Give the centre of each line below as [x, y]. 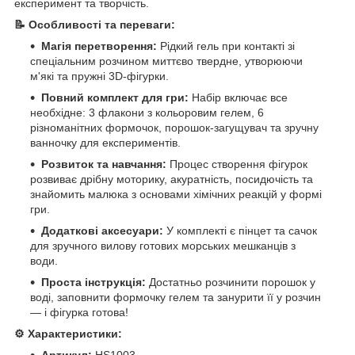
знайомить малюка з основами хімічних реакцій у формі [176, 194]
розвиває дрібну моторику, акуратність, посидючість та [172, 179]
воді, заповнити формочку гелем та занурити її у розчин [176, 297]
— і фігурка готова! [79, 312]
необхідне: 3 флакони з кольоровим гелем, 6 [147, 112]
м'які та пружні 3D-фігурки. [99, 76]
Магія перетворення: [99, 46]
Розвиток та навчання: [104, 164]
